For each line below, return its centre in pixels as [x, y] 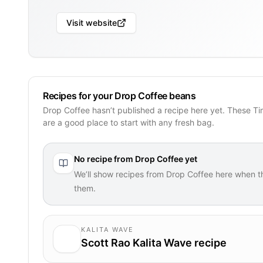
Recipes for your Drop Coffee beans [119, 95]
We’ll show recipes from [120, 174]
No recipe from [104, 159]
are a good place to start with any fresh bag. [129, 122]
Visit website [92, 23]
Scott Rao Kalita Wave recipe [154, 242]
